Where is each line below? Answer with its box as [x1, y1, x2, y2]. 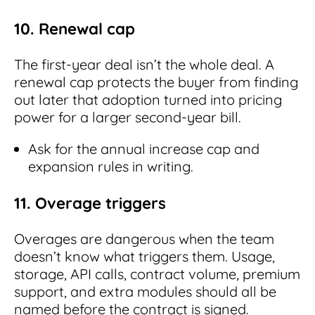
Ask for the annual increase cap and [28, 140, 259, 158]
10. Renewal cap [14, 19, 135, 39]
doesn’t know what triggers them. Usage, [14, 247, 275, 266]
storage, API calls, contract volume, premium [14, 265, 300, 283]
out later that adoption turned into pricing [14, 91, 282, 109]
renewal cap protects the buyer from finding [14, 73, 298, 91]
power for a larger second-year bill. [14, 108, 241, 127]
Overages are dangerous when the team [14, 230, 274, 248]
